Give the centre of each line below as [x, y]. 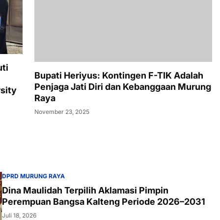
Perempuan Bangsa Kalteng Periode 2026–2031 [104, 193]
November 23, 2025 [62, 34]
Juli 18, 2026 [19, 207]
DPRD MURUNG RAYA [33, 168]
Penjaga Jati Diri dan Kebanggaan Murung [123, 9]
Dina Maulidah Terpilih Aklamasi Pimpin [85, 182]
